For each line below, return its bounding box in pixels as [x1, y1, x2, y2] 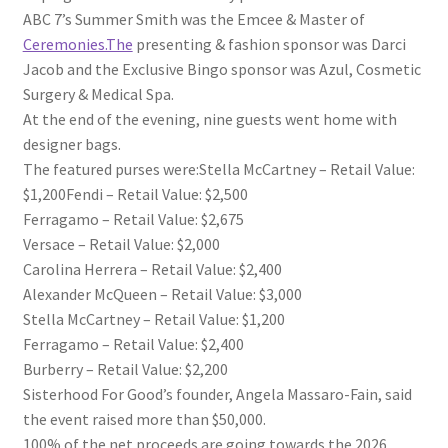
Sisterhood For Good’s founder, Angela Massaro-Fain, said [22, 383, 412, 404]
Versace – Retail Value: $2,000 [22, 233, 220, 254]
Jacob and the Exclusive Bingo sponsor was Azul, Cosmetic [22, 58, 421, 79]
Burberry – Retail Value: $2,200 [22, 358, 228, 379]
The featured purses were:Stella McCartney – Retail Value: [22, 158, 415, 179]
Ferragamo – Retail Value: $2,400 [22, 333, 244, 354]
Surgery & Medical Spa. [22, 83, 174, 104]
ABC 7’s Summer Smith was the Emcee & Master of [22, 8, 365, 29]
